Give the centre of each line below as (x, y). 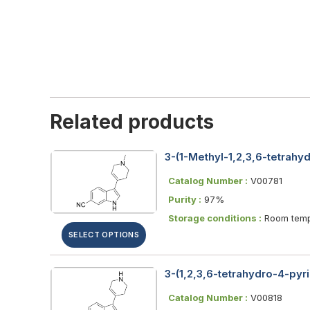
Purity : (185, 199)
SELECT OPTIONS (104, 234)
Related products (132, 121)
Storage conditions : (215, 218)
